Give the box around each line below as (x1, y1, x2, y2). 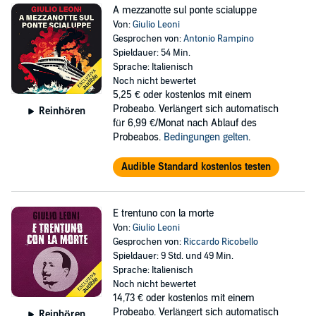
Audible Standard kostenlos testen (121, 161, 271, 173)
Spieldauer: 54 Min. (112, 47, 190, 59)
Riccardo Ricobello (183, 236, 258, 248)
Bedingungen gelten (163, 131, 248, 143)
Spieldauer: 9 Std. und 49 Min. (112, 250, 233, 262)
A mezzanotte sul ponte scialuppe (112, 4, 257, 16)
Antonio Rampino (183, 33, 254, 44)
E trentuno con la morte (112, 207, 214, 219)
